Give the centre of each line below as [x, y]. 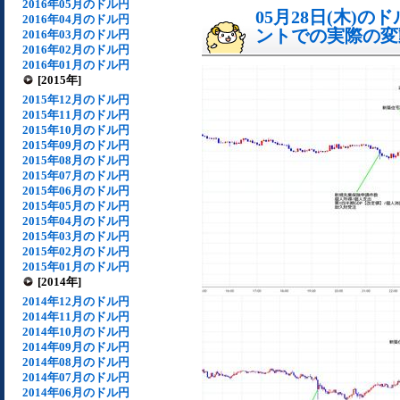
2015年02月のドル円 [76, 251]
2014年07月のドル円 [76, 377]
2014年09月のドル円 [76, 347]
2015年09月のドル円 [76, 145]
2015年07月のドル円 [76, 175]
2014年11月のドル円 [76, 317]
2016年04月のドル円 [76, 19]
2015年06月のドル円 [76, 191]
